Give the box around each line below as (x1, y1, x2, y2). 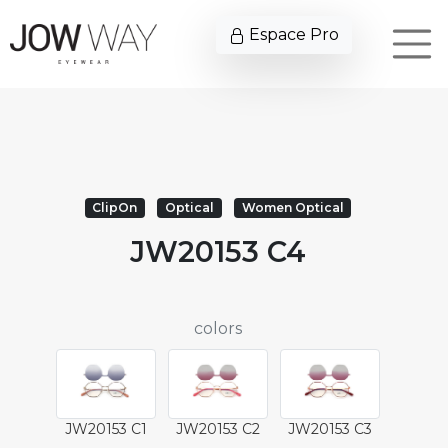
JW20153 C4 (130, 234, 306, 269)
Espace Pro (245, 25, 339, 44)
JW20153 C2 (176, 420, 260, 438)
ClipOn (92, 200, 138, 215)
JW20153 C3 (288, 420, 373, 438)
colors (194, 319, 242, 338)
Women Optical (241, 200, 344, 215)
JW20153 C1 (64, 420, 147, 438)
